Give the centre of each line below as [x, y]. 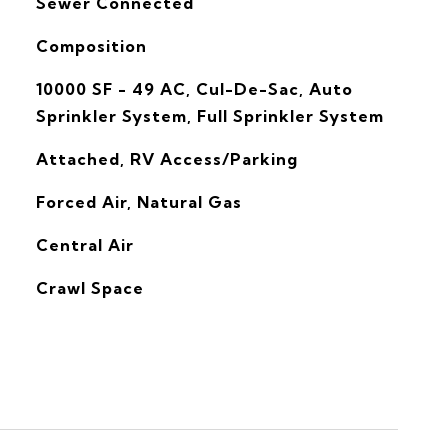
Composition [91, 46]
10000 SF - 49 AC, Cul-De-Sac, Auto [194, 89]
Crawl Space [89, 288]
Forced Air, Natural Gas [138, 202]
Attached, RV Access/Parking [166, 159]
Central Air [84, 245]
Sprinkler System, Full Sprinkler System [209, 116]
